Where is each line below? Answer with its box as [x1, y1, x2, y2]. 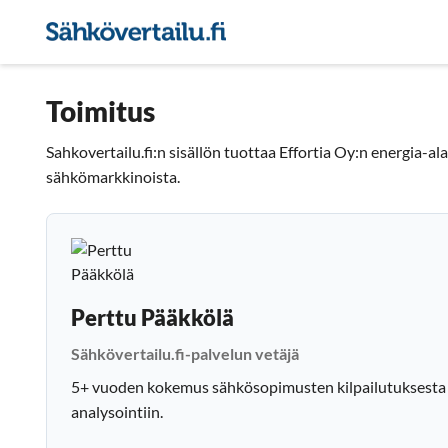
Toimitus [46, 94, 155, 128]
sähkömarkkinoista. [46, 167, 180, 186]
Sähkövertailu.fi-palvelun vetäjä [71, 344, 299, 363]
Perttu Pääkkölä [71, 304, 234, 331]
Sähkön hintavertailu [258, 22, 406, 41]
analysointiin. [71, 402, 163, 421]
